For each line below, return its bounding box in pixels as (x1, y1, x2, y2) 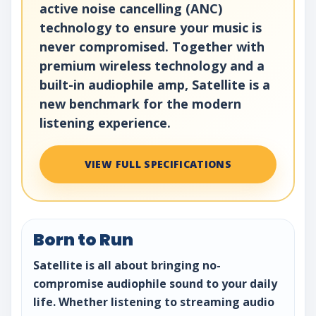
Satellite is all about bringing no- (33, 257, 221, 274)
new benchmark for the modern (39, 95, 241, 113)
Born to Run (33, 229, 133, 252)
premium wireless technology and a (39, 57, 265, 75)
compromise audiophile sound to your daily (33, 276, 277, 292)
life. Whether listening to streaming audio (33, 294, 274, 310)
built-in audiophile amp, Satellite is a (39, 76, 270, 94)
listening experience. (39, 114, 171, 132)
